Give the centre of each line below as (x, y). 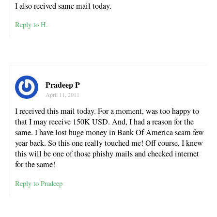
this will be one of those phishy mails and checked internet (107, 154)
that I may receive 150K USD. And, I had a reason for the (104, 122)
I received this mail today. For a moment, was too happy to (107, 111)
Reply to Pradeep (39, 183)
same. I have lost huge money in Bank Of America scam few (109, 132)
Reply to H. (31, 25)
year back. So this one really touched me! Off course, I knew (109, 143)
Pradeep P (63, 85)
